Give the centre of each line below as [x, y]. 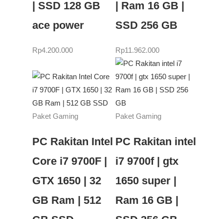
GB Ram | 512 [67, 200]
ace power [58, 25]
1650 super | [146, 180]
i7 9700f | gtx [147, 161]
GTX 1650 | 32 [67, 180]
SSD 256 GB [146, 25]
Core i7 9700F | [70, 161]
